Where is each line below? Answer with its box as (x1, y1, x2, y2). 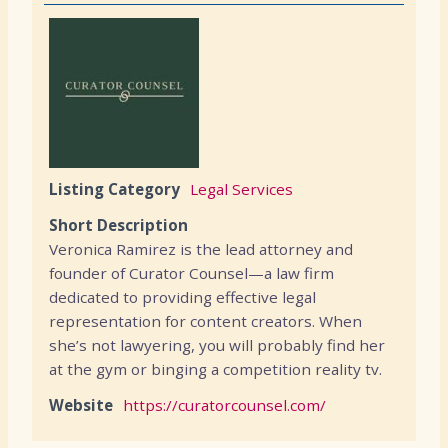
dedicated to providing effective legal (49, 287, 316, 307)
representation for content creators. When (49, 311, 362, 331)
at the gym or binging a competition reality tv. (49, 359, 382, 379)
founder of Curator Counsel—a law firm (49, 263, 334, 283)
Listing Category (49, 179, 180, 199)
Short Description (49, 215, 188, 235)
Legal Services (190, 179, 293, 199)
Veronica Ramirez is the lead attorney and (49, 239, 353, 259)
